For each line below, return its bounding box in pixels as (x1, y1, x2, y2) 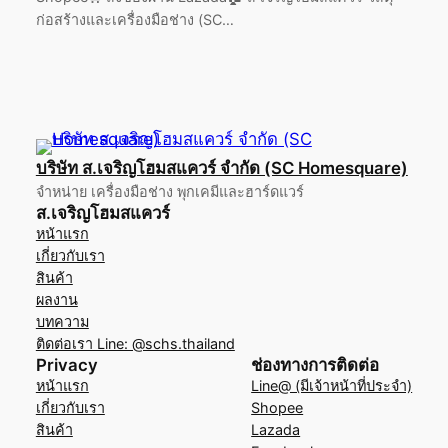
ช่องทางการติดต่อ (251, 354, 380, 375)
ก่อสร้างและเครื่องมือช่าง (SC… (35, 11, 234, 29)
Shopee (251, 398, 304, 416)
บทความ (35, 312, 89, 330)
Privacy (35, 354, 98, 375)
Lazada (251, 420, 301, 438)
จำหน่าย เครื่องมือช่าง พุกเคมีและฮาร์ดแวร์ (35, 182, 304, 200)
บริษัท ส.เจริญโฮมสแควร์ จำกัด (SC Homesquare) (35, 157, 408, 178)
